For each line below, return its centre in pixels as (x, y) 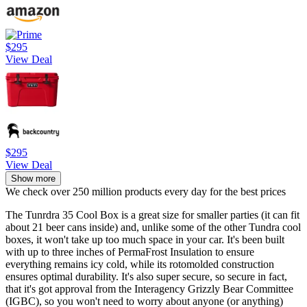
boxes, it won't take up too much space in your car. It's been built (145, 240)
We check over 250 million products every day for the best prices (146, 192)
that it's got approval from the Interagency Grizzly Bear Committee (149, 289)
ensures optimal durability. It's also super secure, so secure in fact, (146, 277)
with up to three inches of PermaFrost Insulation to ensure (130, 252)
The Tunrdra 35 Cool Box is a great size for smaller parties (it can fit (152, 215)
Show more (33, 179)
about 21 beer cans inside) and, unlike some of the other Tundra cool (153, 228)
